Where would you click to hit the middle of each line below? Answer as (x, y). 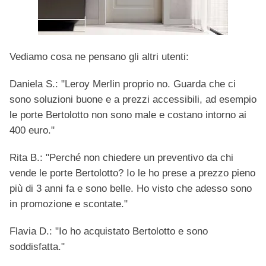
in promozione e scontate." (69, 204)
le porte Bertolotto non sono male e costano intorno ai (128, 115)
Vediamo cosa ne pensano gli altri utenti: (99, 57)
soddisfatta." (37, 247)
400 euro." (32, 131)
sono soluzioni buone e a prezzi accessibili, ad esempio (133, 100)
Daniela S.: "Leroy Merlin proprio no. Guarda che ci (123, 84)
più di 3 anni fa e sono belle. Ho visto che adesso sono (131, 189)
